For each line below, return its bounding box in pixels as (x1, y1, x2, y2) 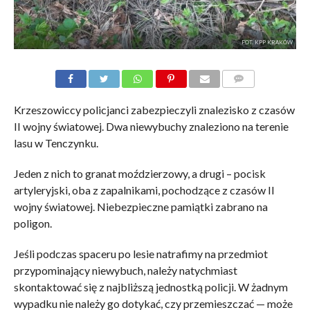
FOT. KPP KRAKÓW (241, 39, 293, 46)
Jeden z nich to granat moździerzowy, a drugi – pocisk (13, 167, 266, 181)
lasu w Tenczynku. (13, 136, 98, 150)
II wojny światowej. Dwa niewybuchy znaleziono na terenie (13, 120, 289, 134)
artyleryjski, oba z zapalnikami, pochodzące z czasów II (13, 183, 275, 197)
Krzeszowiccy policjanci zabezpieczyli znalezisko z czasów (13, 103, 295, 117)
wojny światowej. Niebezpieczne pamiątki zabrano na (13, 200, 268, 214)
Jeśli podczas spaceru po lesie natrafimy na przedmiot (13, 247, 268, 261)
